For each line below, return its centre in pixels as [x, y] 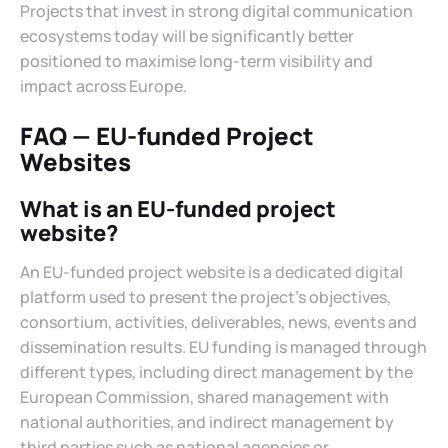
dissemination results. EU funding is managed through [223, 347]
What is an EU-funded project [178, 208]
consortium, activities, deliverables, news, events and [218, 322]
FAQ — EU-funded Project [167, 135]
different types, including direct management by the [216, 372]
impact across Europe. [103, 85]
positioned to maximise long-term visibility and [196, 60]
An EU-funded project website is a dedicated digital [211, 272]
